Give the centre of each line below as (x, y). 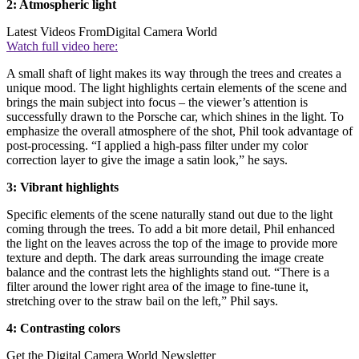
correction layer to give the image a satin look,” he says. (147, 159)
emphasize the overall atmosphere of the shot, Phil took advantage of (179, 131)
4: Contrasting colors (63, 328)
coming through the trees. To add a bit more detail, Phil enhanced (171, 228)
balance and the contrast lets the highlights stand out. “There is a (168, 272)
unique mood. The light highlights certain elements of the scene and (177, 87)
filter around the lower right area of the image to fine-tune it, (157, 286)
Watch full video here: (62, 46)
